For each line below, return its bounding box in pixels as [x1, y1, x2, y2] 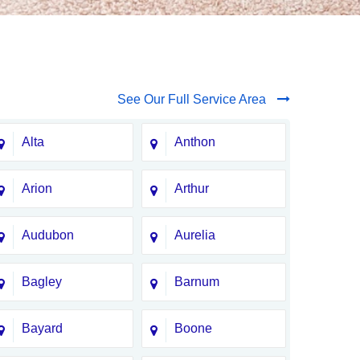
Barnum [174, 275, 219, 288]
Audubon [22, 228, 74, 242]
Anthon [174, 135, 215, 149]
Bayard [22, 321, 63, 335]
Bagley [22, 275, 62, 288]
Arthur [174, 182, 209, 195]
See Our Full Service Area [117, 92, 269, 106]
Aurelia [174, 228, 215, 242]
